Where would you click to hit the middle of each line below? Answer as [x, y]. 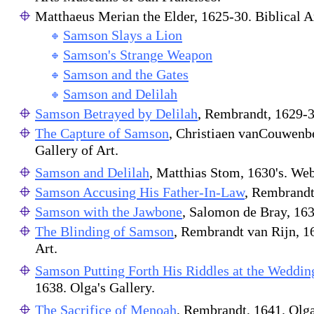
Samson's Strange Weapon [138, 55]
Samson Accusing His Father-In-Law [140, 192]
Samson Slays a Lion [123, 35]
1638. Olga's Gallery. [95, 289]
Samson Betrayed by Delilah [116, 114]
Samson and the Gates [126, 74]
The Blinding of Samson [104, 231]
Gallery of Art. [77, 152]
